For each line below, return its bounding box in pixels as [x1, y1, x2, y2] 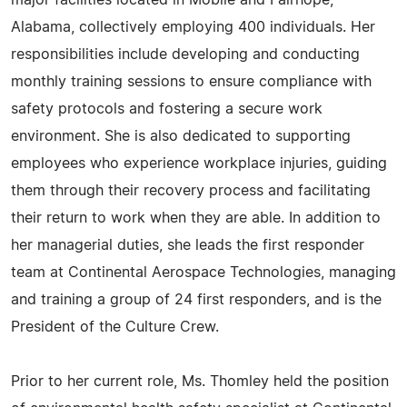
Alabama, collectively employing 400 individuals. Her [11, 20, 375, 35]
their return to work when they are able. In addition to [11, 211, 381, 225]
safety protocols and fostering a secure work [11, 102, 323, 116]
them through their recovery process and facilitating [11, 184, 371, 198]
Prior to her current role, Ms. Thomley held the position [11, 374, 389, 389]
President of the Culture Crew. [11, 320, 219, 334]
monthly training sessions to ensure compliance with [11, 74, 372, 89]
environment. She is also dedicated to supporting [11, 129, 351, 144]
